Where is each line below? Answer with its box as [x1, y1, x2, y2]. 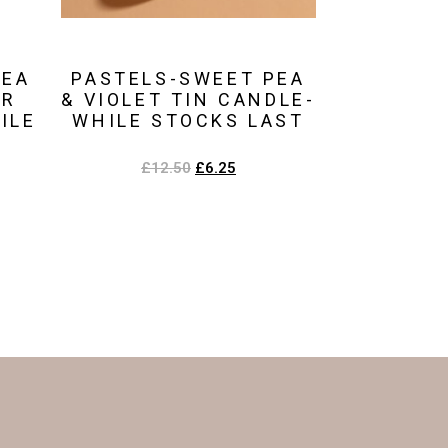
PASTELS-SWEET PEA [71, 68, 306, 90]
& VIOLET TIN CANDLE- [61, 89, 316, 111]
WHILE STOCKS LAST [72, 110, 305, 132]
